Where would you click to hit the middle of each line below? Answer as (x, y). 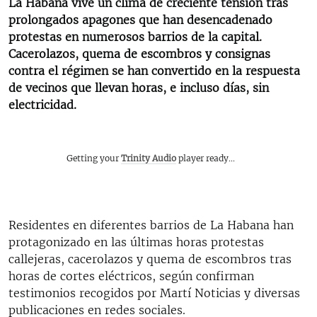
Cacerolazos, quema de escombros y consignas (139, 53)
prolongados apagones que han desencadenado (140, 19)
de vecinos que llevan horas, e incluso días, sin (139, 87)
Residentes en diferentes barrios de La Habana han (151, 225)
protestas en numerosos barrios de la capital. (135, 36)
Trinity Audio (149, 158)
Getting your (94, 158)
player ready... (206, 158)
